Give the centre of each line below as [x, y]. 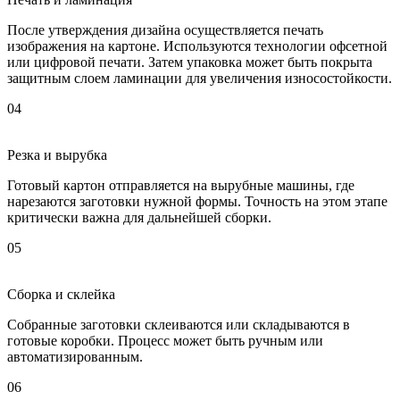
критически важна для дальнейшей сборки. [139, 218]
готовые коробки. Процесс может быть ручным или [165, 341]
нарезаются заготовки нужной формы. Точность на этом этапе [197, 202]
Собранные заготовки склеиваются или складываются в [179, 325]
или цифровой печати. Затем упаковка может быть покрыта [190, 62]
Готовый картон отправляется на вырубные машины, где [181, 186]
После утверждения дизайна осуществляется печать [165, 30]
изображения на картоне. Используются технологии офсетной [197, 46]
